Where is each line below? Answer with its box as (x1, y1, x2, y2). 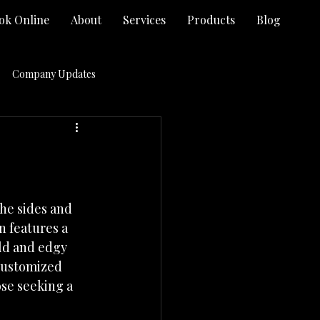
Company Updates (12, 66, 96, 81)
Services (123, 12, 166, 27)
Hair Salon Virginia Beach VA (19, 124, 146, 138)
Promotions (12, 181, 65, 195)
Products (187, 12, 235, 27)
